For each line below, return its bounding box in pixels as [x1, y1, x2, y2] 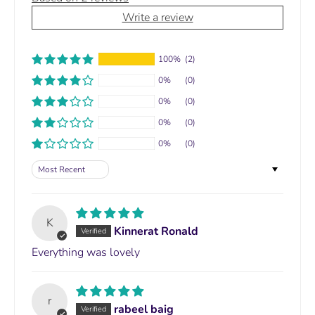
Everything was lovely [32, 245, 140, 261]
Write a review [122, 9, 193, 25]
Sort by [31, 159, 66, 175]
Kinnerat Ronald [114, 223, 199, 239]
